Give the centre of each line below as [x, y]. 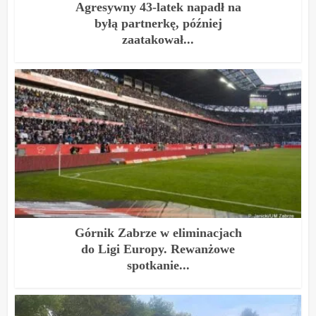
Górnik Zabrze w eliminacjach [158, 232]
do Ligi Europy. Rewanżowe [158, 249]
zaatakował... [158, 39]
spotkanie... [158, 265]
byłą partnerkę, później [158, 23]
